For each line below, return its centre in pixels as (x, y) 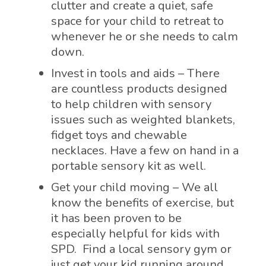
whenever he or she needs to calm (145, 37)
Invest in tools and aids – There (135, 74)
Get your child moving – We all (134, 188)
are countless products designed (139, 89)
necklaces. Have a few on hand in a (145, 151)
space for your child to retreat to (137, 21)
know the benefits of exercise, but (142, 203)
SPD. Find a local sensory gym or (141, 249)
